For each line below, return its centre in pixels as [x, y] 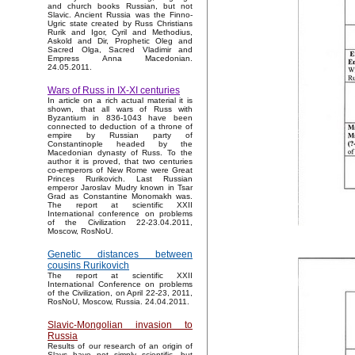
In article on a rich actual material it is [120, 101]
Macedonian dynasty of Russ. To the [120, 153]
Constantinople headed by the [120, 144]
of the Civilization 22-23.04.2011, [120, 223]
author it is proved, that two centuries [120, 162]
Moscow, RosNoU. [80, 231]
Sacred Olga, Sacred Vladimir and [120, 50]
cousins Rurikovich [88, 266]
